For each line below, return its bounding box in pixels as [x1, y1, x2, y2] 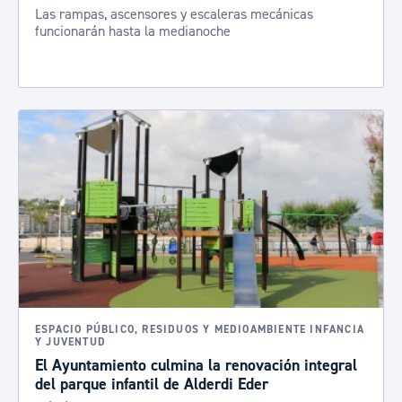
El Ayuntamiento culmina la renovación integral [35, 355, 357, 376]
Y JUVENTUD [35, 336, 106, 349]
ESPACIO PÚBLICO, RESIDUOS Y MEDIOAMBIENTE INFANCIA [35, 323, 365, 336]
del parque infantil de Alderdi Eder [35, 374, 268, 395]
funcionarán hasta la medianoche [35, 22, 231, 40]
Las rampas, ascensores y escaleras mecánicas [35, 5, 313, 23]
